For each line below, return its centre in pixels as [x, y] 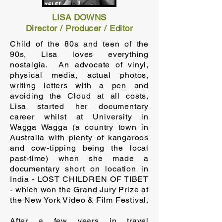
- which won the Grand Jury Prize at [79, 189]
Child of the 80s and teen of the [79, 44]
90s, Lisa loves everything [79, 54]
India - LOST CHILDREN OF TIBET [79, 179]
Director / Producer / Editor [79, 28]
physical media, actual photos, [79, 75]
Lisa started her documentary [79, 106]
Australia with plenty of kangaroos [79, 137]
